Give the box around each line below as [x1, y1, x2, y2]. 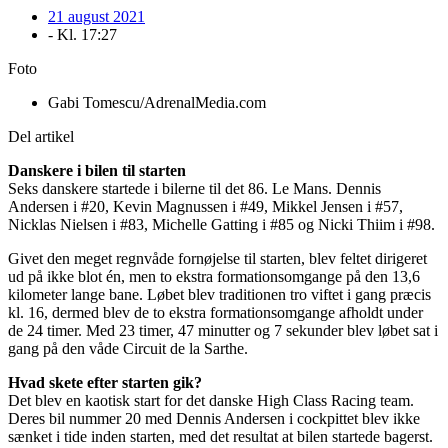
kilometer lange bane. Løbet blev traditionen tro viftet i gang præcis [8, 285, 431, 303]
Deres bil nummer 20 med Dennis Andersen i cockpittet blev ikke [8, 409, 420, 427]
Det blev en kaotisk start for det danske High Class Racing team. [8, 391, 414, 409]
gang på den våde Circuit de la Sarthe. [8, 339, 248, 357]
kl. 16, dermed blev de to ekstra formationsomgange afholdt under [8, 303, 423, 321]
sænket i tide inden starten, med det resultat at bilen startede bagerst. [8, 427, 433, 445]
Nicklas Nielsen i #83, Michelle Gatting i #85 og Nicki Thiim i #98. [8, 215, 435, 233]
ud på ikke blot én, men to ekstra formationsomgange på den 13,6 [8, 267, 420, 285]
